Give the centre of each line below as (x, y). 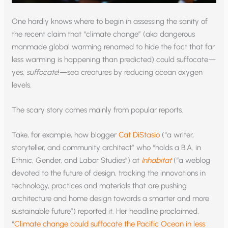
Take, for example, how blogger (65, 135)
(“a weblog (191, 161)
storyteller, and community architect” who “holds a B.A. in (107, 148)
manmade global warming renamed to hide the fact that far (113, 47)
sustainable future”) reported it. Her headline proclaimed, (106, 211)
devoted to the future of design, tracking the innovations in (109, 173)
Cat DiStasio (139, 135)
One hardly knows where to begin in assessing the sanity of (110, 22)
